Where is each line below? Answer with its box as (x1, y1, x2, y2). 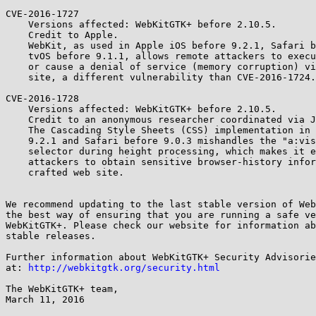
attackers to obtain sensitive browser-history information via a (6, 157, 28, 167)
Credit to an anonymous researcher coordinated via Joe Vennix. (6, 114, 28, 125)
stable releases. (6, 231, 96, 241)
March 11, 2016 (6, 294, 85, 305)
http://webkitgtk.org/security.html (28, 262, 220, 273)
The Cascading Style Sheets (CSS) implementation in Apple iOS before (6, 125, 28, 135)
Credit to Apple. (6, 30, 28, 40)
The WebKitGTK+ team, (6, 284, 119, 294)
